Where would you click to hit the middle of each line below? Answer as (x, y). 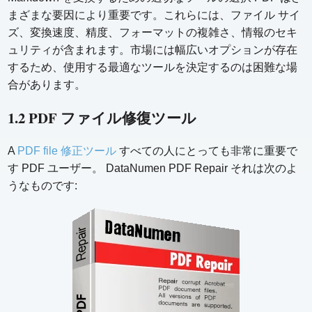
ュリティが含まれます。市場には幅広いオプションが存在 (153, 50)
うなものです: (43, 186)
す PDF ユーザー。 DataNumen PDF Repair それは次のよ (153, 169)
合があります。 (47, 85)
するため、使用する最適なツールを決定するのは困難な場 (153, 68)
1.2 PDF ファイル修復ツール (102, 118)
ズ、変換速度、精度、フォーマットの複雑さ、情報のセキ (153, 33)
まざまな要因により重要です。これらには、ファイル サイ (154, 15)
